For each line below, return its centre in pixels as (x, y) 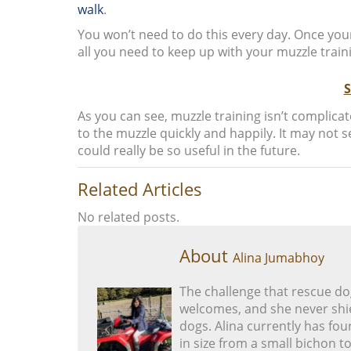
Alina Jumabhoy (278, 257)
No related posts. (128, 217)
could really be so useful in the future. (188, 150)
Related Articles (139, 188)
